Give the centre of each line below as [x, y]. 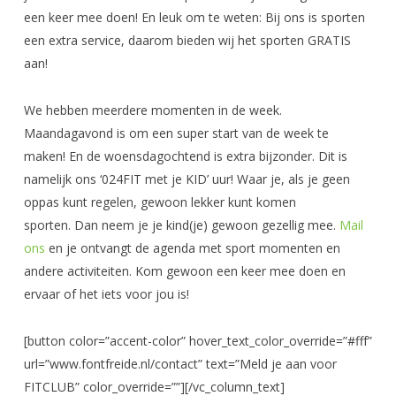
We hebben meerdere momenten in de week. [152, 110]
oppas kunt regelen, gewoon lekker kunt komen [160, 202]
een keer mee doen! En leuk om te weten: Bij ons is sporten [194, 17]
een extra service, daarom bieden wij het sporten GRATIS [187, 40]
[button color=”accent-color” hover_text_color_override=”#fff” [198, 341]
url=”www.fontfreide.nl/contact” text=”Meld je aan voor [180, 364]
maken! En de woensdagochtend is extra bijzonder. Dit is [185, 156]
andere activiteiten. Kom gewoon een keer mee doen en [184, 271]
